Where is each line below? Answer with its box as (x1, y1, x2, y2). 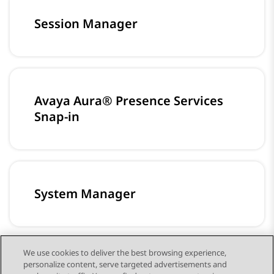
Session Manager (34, 15, 138, 32)
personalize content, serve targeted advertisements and (23, 259, 228, 270)
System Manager (34, 185, 136, 202)
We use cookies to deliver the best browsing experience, (23, 247, 227, 258)
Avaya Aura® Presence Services (34, 92, 223, 109)
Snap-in (34, 108, 80, 125)
